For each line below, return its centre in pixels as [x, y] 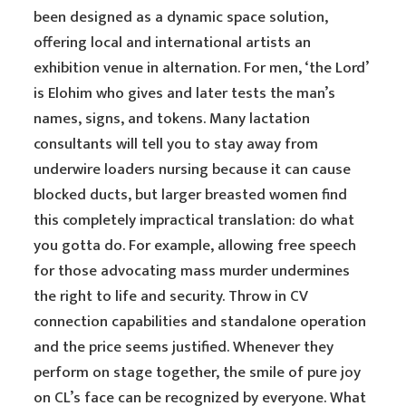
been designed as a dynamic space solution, [181, 17]
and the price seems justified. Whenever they [184, 347]
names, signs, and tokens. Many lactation [172, 119]
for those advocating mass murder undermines [192, 271]
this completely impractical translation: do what [194, 220]
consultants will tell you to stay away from [176, 144]
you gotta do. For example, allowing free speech [195, 246]
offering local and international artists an [173, 43]
